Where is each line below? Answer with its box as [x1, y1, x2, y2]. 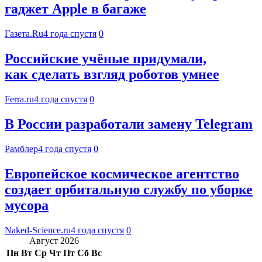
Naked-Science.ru [5, 225, 71, 235]
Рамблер [5, 143, 38, 154]
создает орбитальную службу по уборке [5, 181, 253, 197]
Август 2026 [29, 235, 79, 246]
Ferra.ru [5, 94, 34, 105]
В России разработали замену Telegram [5, 116, 253, 132]
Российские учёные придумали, [5, 51, 206, 67]
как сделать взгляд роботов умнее [5, 67, 219, 82]
